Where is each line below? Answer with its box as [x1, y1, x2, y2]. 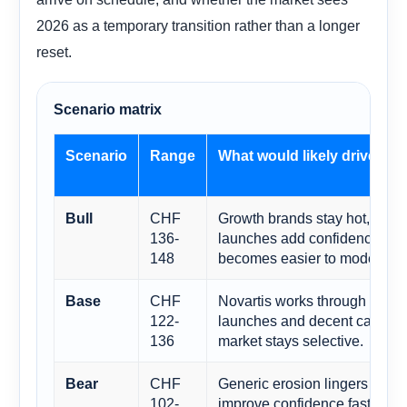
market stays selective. [218, 332, 363, 349]
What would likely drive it [218, 146, 388, 164]
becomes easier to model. [218, 249, 383, 266]
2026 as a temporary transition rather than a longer [36, 16, 360, 34]
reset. [36, 43, 72, 60]
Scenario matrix [54, 101, 162, 117]
